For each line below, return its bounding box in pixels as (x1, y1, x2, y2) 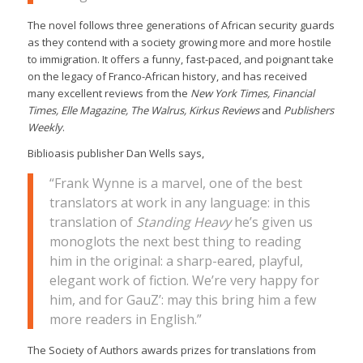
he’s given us (230, 212, 313, 231)
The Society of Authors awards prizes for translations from (27, 342, 316, 357)
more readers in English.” (49, 310, 202, 328)
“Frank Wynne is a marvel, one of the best (49, 173, 302, 192)
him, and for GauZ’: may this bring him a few (49, 290, 316, 309)
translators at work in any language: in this (49, 193, 310, 211)
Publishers (283, 102, 334, 117)
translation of (49, 212, 136, 231)
